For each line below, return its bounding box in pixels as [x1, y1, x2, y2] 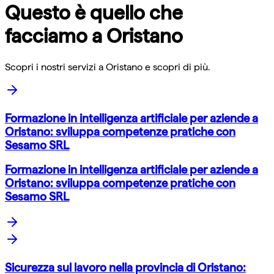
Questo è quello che [5, 1, 183, 25]
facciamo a [5, 24, 106, 48]
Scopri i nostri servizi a [5, 61, 106, 73]
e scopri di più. [143, 61, 210, 73]
